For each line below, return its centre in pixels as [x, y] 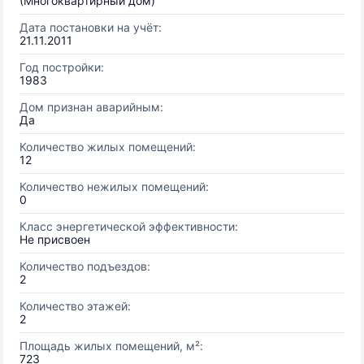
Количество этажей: [75, 306]
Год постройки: [62, 67]
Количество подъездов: [85, 266]
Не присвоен [55, 239]
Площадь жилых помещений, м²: [111, 346]
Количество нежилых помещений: [114, 186]
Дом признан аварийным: [91, 107]
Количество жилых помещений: [108, 147]
